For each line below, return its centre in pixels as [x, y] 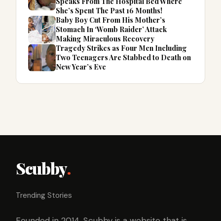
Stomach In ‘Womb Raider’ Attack [111, 29]
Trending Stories [44, 196]
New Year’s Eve [81, 67]
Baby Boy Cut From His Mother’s [110, 20]
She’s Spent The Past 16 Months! [109, 11]
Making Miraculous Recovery [105, 39]
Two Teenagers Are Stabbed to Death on [123, 57]
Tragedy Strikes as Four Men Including [121, 48]
